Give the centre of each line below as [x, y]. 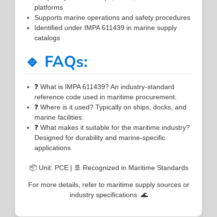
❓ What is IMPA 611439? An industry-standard [105, 86]
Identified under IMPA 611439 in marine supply [106, 27]
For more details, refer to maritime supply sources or [108, 184]
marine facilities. [59, 117]
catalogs [47, 38]
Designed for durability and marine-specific [100, 137]
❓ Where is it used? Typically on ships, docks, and [111, 107]
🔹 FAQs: [56, 62]
